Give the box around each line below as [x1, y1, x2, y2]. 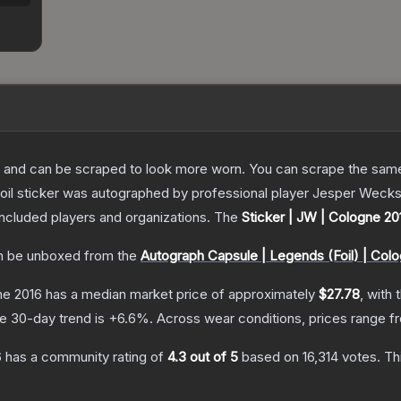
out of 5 [186, 348, 238, 366]
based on [238, 348, 303, 366]
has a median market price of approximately [42, 286, 319, 303]
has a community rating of [2, 348, 167, 366]
